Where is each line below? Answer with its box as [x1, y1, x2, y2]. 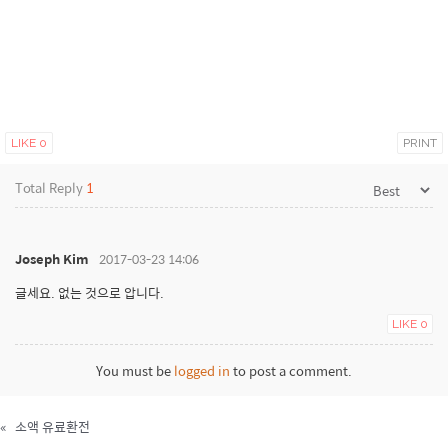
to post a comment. [230, 360, 352, 381]
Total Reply [15, 177, 86, 198]
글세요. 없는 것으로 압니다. [15, 282, 164, 303]
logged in [174, 360, 230, 381]
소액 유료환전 [15, 416, 90, 437]
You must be [96, 360, 174, 381]
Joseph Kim [15, 248, 89, 269]
